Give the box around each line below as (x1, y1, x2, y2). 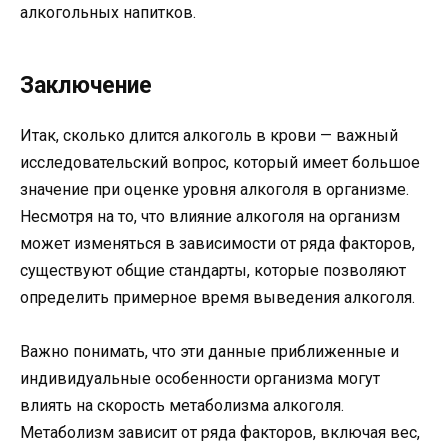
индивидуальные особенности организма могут (20, 368, 380, 388)
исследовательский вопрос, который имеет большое (20, 152, 420, 172)
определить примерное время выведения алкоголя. (20, 287, 415, 307)
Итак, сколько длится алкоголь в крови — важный (20, 125, 398, 145)
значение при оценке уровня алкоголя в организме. (20, 179, 409, 199)
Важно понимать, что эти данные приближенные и (20, 341, 399, 361)
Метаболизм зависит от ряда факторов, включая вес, (20, 422, 420, 442)
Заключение (20, 71, 152, 99)
